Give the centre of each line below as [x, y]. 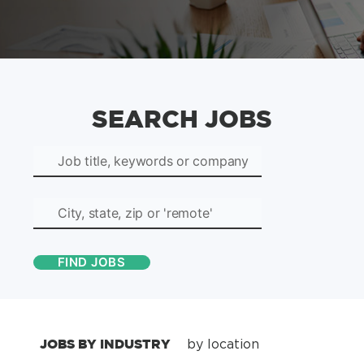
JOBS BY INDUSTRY [105, 344]
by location [223, 344]
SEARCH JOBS [182, 119]
